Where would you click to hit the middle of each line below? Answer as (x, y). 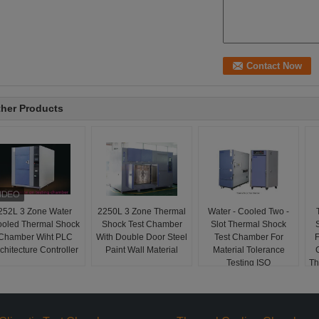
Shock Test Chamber (142, 224)
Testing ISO (249, 263)
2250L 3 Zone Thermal (142, 211)
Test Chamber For (249, 237)
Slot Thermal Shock (249, 224)
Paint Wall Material (142, 250)
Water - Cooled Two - (249, 211)
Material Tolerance (249, 250)
